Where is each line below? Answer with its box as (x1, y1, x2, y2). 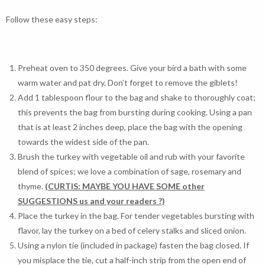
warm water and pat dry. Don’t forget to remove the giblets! (18, 77, 238, 88)
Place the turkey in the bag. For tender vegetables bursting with (18, 211, 254, 221)
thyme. (18, 181, 43, 191)
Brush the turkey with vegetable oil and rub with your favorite (18, 151, 245, 161)
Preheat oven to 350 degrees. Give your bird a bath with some (18, 63, 247, 73)
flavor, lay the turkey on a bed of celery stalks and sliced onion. (18, 225, 246, 235)
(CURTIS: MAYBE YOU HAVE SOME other (45, 181, 205, 191)
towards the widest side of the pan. (18, 137, 149, 147)
